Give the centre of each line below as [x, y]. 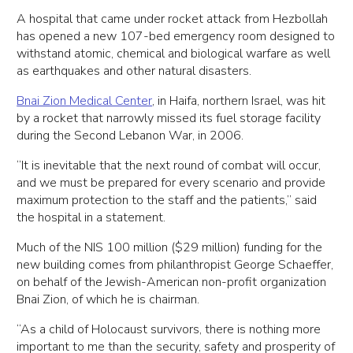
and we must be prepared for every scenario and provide [171, 183]
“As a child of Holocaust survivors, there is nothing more [169, 330]
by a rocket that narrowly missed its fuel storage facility [169, 119]
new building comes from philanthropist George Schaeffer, [175, 265]
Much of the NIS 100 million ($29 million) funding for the [170, 248]
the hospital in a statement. [91, 218]
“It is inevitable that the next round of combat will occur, [169, 166]
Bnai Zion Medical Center [85, 101]
